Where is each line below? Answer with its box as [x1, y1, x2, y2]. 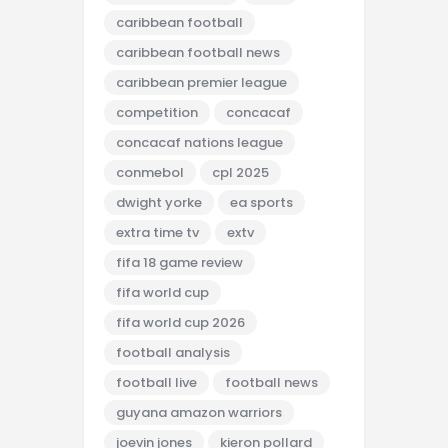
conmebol [116, 162, 184, 182]
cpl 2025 [212, 162, 269, 182]
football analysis [116, 342, 230, 362]
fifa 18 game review [116, 252, 243, 272]
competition [116, 102, 198, 122]
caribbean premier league [116, 72, 287, 92]
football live [116, 372, 197, 392]
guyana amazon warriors [116, 402, 282, 422]
